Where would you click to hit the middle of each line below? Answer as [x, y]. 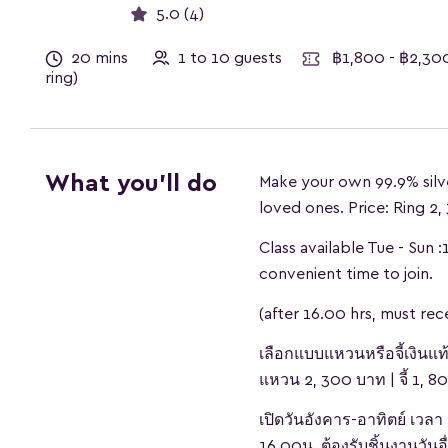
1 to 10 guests [238, 58]
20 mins [99, 58]
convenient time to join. [346, 274]
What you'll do [131, 184]
